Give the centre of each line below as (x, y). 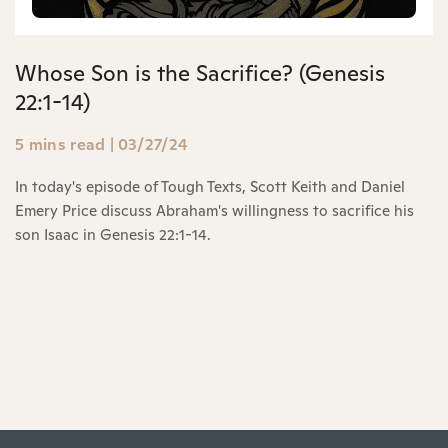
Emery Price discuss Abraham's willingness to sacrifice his (214, 210)
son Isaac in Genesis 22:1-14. (113, 234)
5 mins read (60, 144)
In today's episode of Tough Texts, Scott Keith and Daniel (210, 186)
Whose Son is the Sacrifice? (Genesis (200, 72)
